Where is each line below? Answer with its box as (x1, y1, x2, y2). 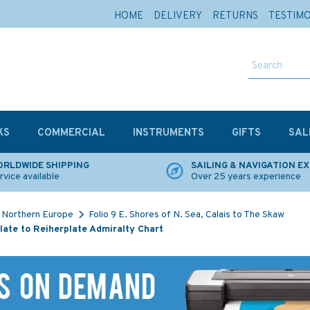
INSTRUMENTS (133, 127, 204, 140)
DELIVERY (154, 10, 202, 23)
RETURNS (212, 10, 258, 23)
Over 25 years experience (191, 171, 301, 183)
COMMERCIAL (37, 127, 105, 140)
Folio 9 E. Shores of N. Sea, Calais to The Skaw (89, 209, 284, 221)
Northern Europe (1, 209, 73, 221)
